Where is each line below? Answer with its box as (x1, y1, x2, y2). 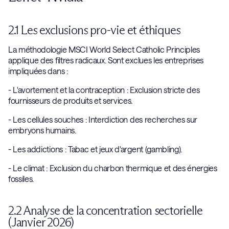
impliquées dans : (8, 66, 72, 76)
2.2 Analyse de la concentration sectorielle (8, 203, 202, 218)
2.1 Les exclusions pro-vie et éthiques (8, 22, 180, 37)
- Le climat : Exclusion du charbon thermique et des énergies (8, 163, 217, 173)
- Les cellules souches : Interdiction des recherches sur (8, 114, 198, 124)
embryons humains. (8, 125, 76, 135)
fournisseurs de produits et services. (8, 96, 133, 105)
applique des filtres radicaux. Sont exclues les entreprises (8, 55, 204, 65)
